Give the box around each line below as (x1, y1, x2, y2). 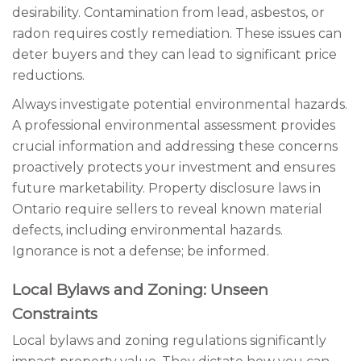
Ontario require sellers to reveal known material (12, 201, 322, 217)
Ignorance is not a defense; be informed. (12, 243, 269, 259)
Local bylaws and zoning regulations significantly (12, 333, 326, 348)
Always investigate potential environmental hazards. (12, 97, 347, 112)
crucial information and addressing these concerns (12, 139, 338, 154)
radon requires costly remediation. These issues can (12, 26, 342, 41)
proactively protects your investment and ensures (12, 160, 335, 175)
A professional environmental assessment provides (12, 118, 335, 133)
